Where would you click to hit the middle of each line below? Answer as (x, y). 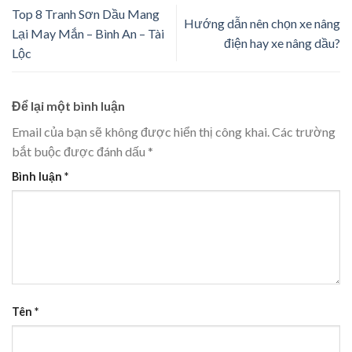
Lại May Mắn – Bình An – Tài (88, 33)
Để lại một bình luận (70, 105)
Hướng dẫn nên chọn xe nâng (262, 24)
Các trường (304, 131)
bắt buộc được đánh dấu (80, 151)
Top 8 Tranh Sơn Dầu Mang (86, 13)
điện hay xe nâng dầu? (282, 43)
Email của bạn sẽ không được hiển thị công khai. (141, 131)
